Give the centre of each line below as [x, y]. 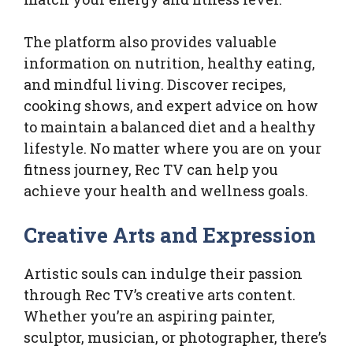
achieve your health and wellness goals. [166, 191]
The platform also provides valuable [150, 42]
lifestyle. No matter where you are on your [173, 149]
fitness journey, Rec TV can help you [151, 170]
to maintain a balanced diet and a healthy [170, 127]
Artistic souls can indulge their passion [163, 274]
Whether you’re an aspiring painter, [149, 316]
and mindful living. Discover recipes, [155, 85]
